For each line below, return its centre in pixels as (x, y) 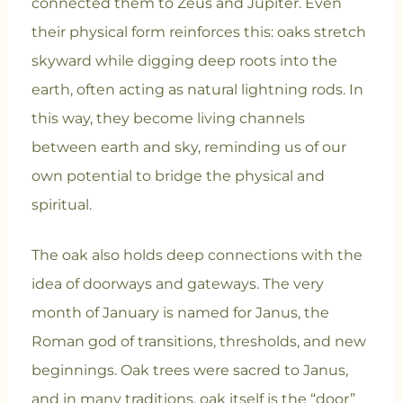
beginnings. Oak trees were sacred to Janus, (189, 371)
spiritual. (61, 205)
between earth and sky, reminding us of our (188, 148)
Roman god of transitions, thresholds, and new (198, 342)
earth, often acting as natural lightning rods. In (197, 90)
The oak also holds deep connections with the (197, 255)
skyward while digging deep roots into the (184, 61)
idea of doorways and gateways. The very (177, 284)
